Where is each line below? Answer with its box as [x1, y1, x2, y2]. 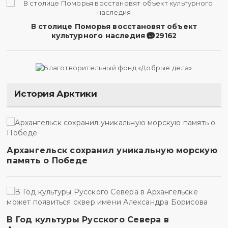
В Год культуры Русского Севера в [7, 214, 169, 224]
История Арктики [14, 88, 97, 99]
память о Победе [7, 155, 88, 165]
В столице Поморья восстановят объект [31, 22, 197, 31]
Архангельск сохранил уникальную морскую [7, 145, 217, 155]
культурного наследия [51, 31, 146, 40]
